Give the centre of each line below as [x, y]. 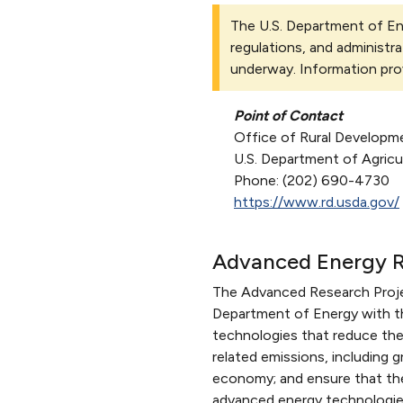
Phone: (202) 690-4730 [312, 180]
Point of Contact [288, 115]
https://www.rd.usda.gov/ [317, 201]
